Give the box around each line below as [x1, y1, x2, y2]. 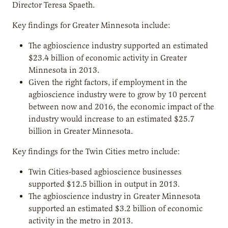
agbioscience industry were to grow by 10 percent [28, 89, 206, 100]
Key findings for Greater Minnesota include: [12, 20, 170, 31]
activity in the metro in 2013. [28, 215, 133, 226]
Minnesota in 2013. [28, 65, 99, 75]
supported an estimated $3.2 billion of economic [28, 203, 203, 214]
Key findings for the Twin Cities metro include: [12, 146, 180, 157]
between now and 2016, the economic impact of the [28, 101, 214, 112]
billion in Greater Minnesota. [28, 126, 133, 136]
